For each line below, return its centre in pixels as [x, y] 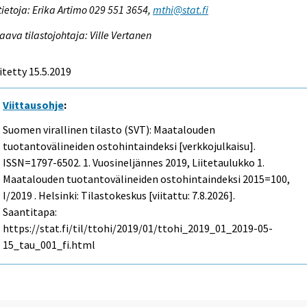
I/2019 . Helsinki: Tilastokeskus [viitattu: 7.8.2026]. [119, 196]
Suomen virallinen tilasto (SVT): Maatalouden [109, 130]
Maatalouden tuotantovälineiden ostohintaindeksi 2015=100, [147, 179]
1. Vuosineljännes [123, 163]
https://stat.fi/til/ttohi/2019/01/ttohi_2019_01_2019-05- [138, 229]
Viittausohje [34, 105]
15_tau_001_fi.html [49, 245]
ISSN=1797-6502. [43, 163]
